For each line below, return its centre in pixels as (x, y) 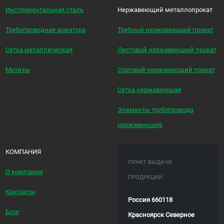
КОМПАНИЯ (23, 152)
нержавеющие (140, 124)
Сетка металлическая (39, 49)
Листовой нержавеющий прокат (167, 49)
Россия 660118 (150, 199)
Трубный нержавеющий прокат (165, 29)
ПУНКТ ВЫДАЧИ (150, 162)
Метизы (17, 69)
